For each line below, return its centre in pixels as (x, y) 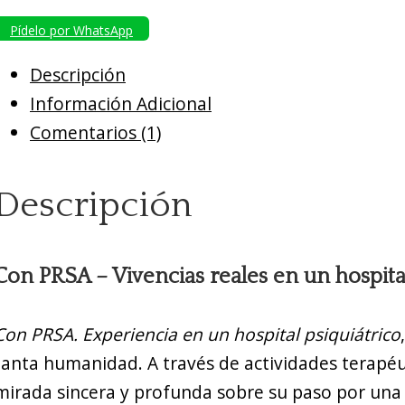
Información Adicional (121, 103)
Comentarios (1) (95, 132)
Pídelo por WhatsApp (71, 30)
